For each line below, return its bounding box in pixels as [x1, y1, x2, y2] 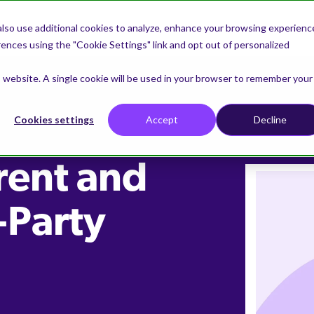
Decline [253, 114, 287, 126]
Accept [146, 114, 178, 126]
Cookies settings [14, 114, 94, 126]
